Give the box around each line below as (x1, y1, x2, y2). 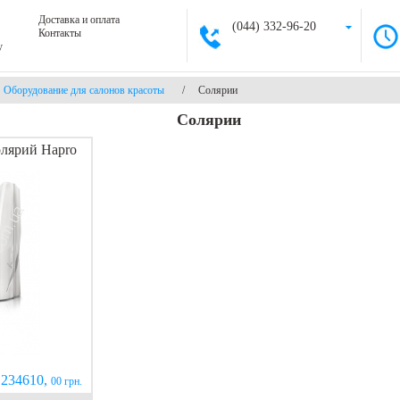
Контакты (38, 27, 81, 39)
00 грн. (51, 375, 82, 387)
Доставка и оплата (38, 13, 120, 26)
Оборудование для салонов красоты (4, 84, 164, 96)
